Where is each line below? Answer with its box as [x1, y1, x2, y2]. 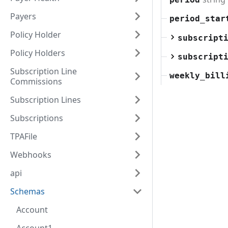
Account [16, 204, 48, 215]
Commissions [10, 76, 62, 87]
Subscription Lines [10, 94, 81, 105]
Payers [10, 11, 36, 22]
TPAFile [10, 131, 37, 142]
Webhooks [10, 149, 51, 160]
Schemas [10, 186, 45, 197]
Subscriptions [10, 112, 63, 124]
